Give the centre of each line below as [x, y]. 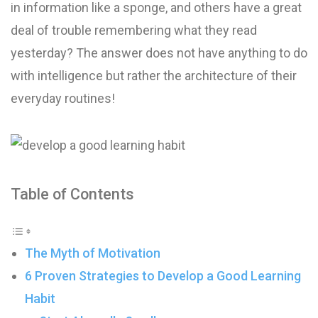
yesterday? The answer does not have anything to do [159, 53]
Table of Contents [72, 194]
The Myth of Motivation [93, 253]
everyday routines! [63, 98]
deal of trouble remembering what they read [134, 30]
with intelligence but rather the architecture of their [154, 76]
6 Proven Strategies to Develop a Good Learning [163, 276]
